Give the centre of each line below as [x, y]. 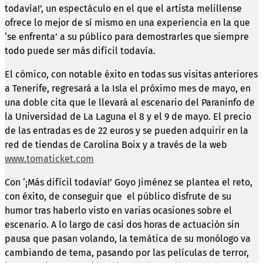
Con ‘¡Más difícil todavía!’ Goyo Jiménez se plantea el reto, [129, 182]
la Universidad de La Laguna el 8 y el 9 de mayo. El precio [128, 116]
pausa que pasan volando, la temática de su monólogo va [128, 238]
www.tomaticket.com [49, 159]
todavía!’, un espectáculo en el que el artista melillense [123, 8]
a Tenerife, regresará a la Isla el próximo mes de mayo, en [128, 88]
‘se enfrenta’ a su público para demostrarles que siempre [127, 36]
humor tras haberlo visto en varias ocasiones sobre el [118, 210]
